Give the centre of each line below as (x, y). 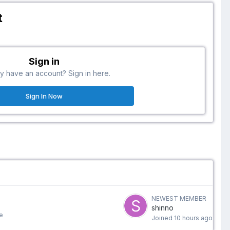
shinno (162, 208)
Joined (163, 218)
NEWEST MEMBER (179, 199)
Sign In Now (44, 96)
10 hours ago (193, 218)
